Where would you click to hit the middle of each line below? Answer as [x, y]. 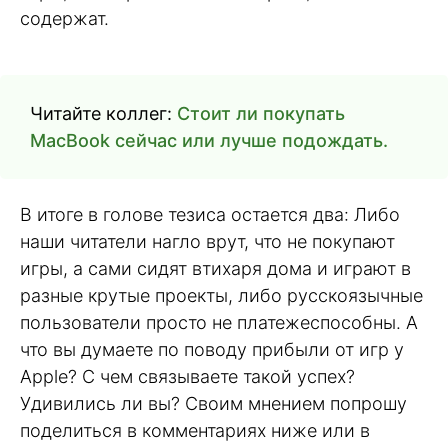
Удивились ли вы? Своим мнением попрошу [213, 404]
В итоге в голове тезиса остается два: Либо [210, 215]
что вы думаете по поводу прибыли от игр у [212, 350]
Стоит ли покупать [261, 114]
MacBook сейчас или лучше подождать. [209, 141]
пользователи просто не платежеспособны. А [219, 323]
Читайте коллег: [103, 114]
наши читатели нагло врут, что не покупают [207, 242]
